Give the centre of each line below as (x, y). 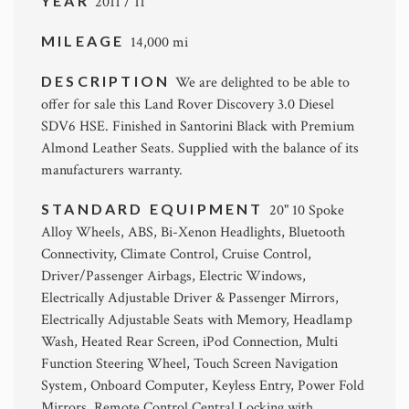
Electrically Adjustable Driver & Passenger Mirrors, (190, 298)
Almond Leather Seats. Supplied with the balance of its (200, 148)
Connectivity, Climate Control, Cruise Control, (176, 254)
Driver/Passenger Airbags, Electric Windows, (173, 276)
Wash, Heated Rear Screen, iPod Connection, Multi (189, 342)
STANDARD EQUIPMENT (155, 209)
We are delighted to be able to (263, 83)
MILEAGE (86, 41)
